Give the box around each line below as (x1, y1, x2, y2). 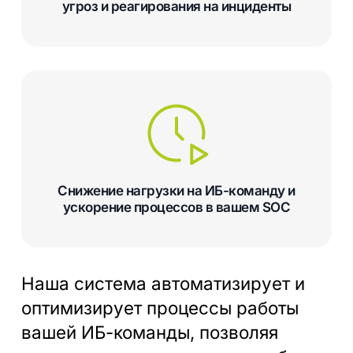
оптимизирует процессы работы (20, 296, 299, 318)
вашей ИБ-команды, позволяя (20, 321, 278, 343)
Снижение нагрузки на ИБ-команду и (58, 183, 295, 199)
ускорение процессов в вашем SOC (62, 199, 291, 216)
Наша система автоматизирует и (20, 272, 305, 294)
